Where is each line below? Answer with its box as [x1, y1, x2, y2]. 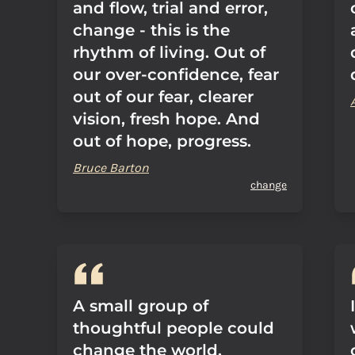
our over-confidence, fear [73, 65, 279, 84]
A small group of [73, 296, 208, 315]
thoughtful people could [73, 319, 274, 338]
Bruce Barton [73, 160, 149, 175]
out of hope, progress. [73, 132, 251, 151]
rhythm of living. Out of [73, 43, 265, 62]
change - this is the [73, 21, 230, 40]
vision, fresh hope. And [73, 109, 260, 128]
